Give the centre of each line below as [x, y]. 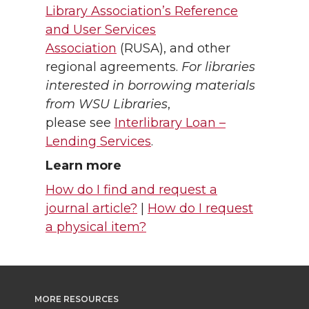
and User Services [101, 30]
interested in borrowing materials [150, 86]
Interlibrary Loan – [170, 123]
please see [80, 123]
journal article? [91, 209]
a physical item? [96, 227]
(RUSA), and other [173, 49]
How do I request [200, 209]
